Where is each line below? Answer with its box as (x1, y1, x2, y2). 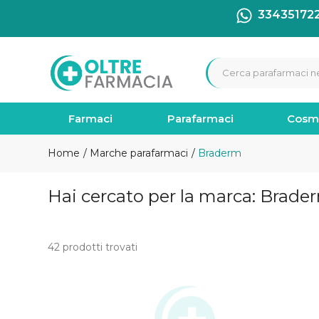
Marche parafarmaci (86, 147, 188, 160)
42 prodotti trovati (48, 240, 137, 253)
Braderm (194, 147, 241, 160)
